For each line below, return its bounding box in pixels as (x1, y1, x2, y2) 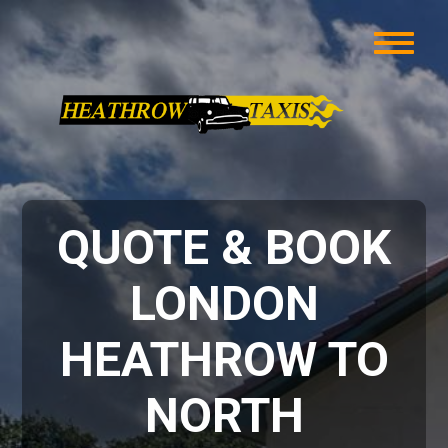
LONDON (129, 275, 319, 332)
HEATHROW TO (59, 331, 389, 388)
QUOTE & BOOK (57, 219, 391, 276)
